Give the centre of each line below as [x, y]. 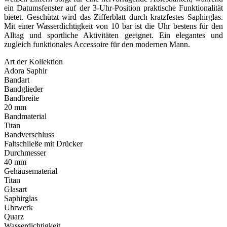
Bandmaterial [25, 117]
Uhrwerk [18, 208]
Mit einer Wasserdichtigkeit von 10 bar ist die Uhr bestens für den [113, 26]
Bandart [17, 80]
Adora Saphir [26, 71]
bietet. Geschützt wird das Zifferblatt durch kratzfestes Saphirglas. [113, 17]
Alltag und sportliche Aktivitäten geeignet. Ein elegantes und [113, 35]
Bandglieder [24, 89]
